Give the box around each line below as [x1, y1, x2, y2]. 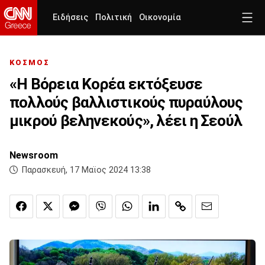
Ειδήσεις [53, 12, 88, 22]
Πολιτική [95, 12, 132, 22]
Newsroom [9, 150, 58, 161]
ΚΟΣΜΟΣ [9, 58, 50, 67]
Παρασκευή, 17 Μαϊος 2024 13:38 [22, 165, 151, 176]
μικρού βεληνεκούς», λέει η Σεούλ [9, 112, 243, 130]
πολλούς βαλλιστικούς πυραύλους [9, 93, 243, 112]
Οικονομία [139, 12, 181, 22]
